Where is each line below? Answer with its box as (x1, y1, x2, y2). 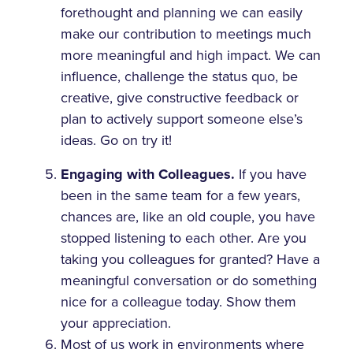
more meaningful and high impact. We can (61, 46, 321, 64)
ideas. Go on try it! (61, 131, 173, 149)
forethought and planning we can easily (61, 3, 303, 21)
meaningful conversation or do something (61, 271, 318, 289)
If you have (239, 165, 307, 183)
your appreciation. (61, 314, 172, 332)
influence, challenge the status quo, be (61, 67, 299, 85)
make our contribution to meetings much (61, 24, 312, 43)
